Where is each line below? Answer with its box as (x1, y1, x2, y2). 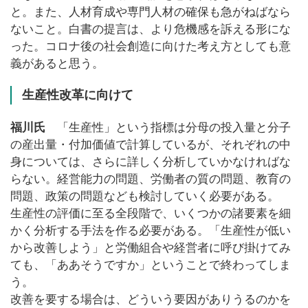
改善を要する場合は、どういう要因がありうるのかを (10, 293, 291, 307)
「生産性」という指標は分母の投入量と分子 (45, 121, 291, 135)
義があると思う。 (10, 57, 104, 71)
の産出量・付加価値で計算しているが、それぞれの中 (10, 138, 291, 152)
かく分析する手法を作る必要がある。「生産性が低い (10, 224, 291, 238)
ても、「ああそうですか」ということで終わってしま (10, 258, 291, 272)
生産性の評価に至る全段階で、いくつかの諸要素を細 (10, 207, 291, 221)
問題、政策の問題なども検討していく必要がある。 (10, 190, 279, 203)
